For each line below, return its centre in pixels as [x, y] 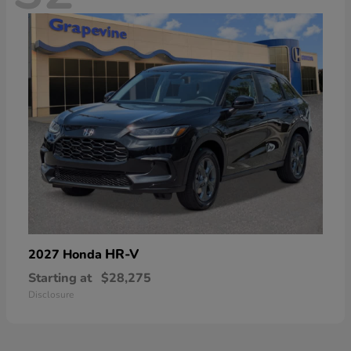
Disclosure [51, 294]
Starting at [60, 278]
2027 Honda [67, 254]
